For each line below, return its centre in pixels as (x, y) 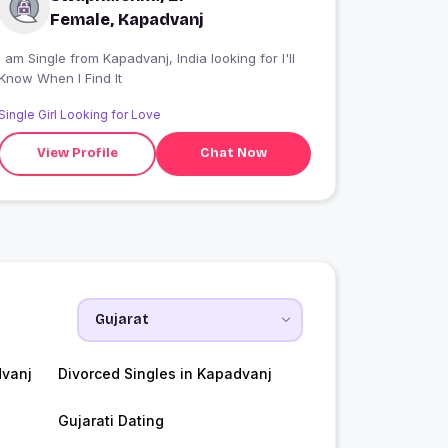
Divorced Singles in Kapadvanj (164, 373)
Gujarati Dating (110, 420)
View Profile (77, 153)
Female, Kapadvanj (127, 19)
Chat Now (234, 153)
